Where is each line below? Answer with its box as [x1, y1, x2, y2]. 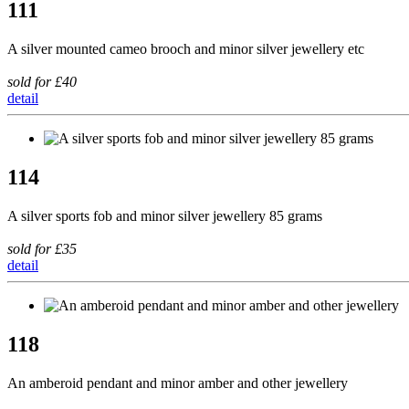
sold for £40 [7, 74, 77, 90]
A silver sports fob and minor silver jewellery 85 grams [7, 208, 322, 225]
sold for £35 [7, 241, 77, 257]
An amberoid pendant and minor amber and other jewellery [7, 374, 348, 391]
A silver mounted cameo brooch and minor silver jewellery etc [7, 41, 364, 58]
